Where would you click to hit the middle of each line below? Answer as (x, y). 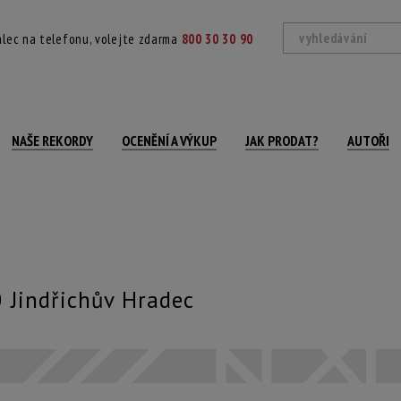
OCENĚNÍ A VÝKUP (169, 141)
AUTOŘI (368, 141)
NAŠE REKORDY (52, 141)
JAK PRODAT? (282, 141)
